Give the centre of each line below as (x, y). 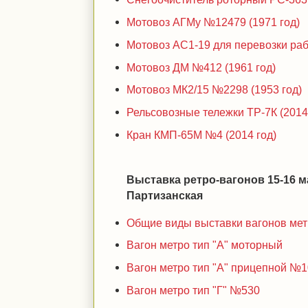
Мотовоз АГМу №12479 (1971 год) (213, 22)
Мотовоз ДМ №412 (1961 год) (201, 67)
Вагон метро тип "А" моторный (205, 245)
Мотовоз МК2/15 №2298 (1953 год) (214, 90)
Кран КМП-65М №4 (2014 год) (202, 134)
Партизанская (165, 196)
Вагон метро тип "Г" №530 (194, 290)
